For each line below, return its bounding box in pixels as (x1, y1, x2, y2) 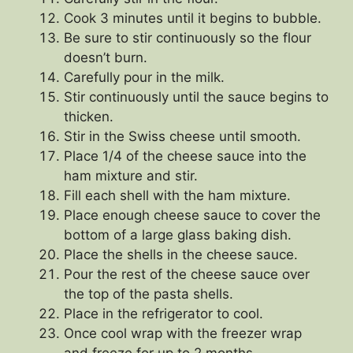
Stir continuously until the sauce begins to (64, 88, 329, 105)
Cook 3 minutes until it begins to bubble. (64, 9, 321, 26)
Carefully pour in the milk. (64, 69, 225, 85)
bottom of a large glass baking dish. (64, 226, 292, 243)
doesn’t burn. (64, 49, 147, 65)
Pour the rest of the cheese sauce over (64, 266, 310, 282)
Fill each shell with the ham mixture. (64, 187, 291, 203)
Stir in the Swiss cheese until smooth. (64, 128, 301, 144)
